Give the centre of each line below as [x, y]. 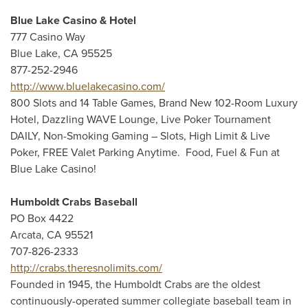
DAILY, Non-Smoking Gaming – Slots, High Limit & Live [140, 136]
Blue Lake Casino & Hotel [73, 21]
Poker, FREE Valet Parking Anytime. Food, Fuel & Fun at [145, 153]
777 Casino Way [48, 37]
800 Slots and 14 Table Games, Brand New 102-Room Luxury [154, 103]
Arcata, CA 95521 [52, 235]
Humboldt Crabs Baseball [74, 202]
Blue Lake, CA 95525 [61, 54]
